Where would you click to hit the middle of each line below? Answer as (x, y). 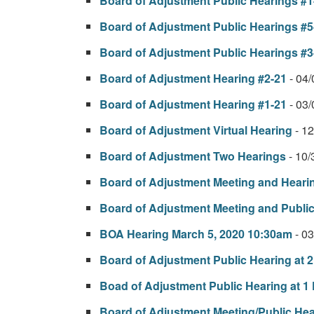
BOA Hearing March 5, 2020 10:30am (197, 234)
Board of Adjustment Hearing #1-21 (194, 104)
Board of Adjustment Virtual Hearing (196, 130)
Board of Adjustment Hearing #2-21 (193, 78)
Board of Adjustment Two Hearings (194, 156)
